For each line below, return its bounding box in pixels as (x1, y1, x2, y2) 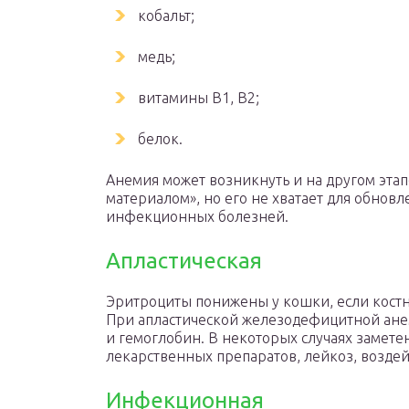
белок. (138, 131, 183, 147)
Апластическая (106, 248, 262, 273)
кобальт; (138, 7, 194, 24)
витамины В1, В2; (138, 89, 259, 106)
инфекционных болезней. (106, 208, 288, 225)
